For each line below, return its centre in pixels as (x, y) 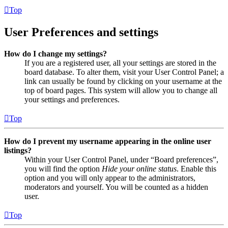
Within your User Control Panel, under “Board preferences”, (121, 160)
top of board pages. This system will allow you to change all (121, 91)
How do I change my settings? (55, 54)
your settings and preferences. (72, 100)
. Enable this (196, 169)
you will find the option (63, 169)
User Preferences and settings (81, 32)
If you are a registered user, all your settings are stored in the (120, 63)
